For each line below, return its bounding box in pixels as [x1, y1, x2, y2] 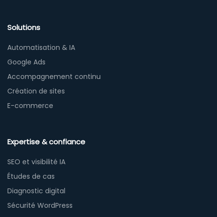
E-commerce [7, 101, 53, 111]
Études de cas [7, 171, 55, 182]
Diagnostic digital [7, 186, 65, 196]
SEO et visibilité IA [7, 157, 65, 167]
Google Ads [7, 57, 46, 67]
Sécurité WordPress [7, 201, 73, 211]
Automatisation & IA [7, 43, 75, 53]
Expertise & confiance [7, 137, 85, 147]
